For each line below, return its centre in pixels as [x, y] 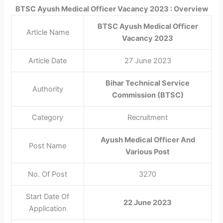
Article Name [48, 32]
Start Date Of [48, 196]
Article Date [48, 60]
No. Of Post [48, 174]
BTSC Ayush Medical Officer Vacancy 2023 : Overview [111, 9]
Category [48, 117]
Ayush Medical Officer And [148, 140]
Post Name [48, 146]
